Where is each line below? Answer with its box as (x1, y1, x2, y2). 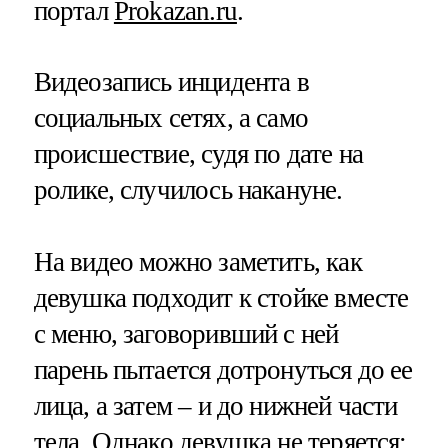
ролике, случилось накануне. (33, 175, 343, 206)
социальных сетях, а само (33, 103, 309, 134)
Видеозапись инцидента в (33, 67, 309, 98)
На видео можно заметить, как (33, 246, 362, 277)
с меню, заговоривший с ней (33, 318, 339, 349)
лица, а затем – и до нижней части (33, 390, 398, 421)
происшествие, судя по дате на (33, 139, 363, 170)
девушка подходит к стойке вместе (33, 282, 409, 313)
